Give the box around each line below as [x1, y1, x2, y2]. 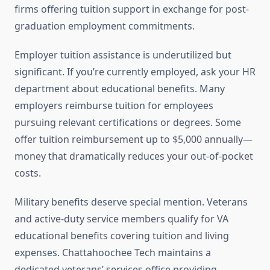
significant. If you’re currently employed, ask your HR [14, 65, 256, 79]
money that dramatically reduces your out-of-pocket [14, 149, 253, 163]
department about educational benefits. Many [14, 82, 225, 96]
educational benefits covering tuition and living [14, 229, 229, 243]
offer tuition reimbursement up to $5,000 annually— [14, 133, 253, 146]
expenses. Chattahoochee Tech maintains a [14, 246, 211, 260]
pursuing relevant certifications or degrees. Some [14, 116, 241, 130]
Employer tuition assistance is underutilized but [14, 48, 231, 62]
